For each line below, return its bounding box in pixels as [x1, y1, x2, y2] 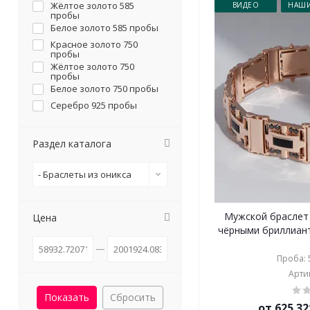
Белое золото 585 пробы [51, 21, 158, 34]
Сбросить [110, 291, 156, 304]
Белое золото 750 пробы [51, 82, 158, 95]
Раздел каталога [33, 137, 111, 150]
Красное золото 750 [51, 38, 138, 51]
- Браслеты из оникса [38, 168, 131, 181]
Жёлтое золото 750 [51, 60, 134, 73]
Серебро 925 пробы [51, 99, 137, 111]
